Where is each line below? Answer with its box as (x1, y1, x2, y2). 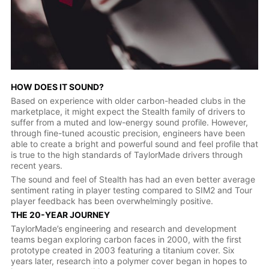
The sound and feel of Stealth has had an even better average (10, 174, 255, 185)
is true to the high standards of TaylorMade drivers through (10, 150, 243, 160)
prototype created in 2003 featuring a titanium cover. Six (10, 245, 235, 256)
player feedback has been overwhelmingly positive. (10, 196, 213, 207)
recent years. (10, 160, 62, 171)
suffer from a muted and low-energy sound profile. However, (10, 117, 248, 128)
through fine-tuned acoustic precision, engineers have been (10, 128, 245, 139)
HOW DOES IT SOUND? (10, 82, 104, 92)
